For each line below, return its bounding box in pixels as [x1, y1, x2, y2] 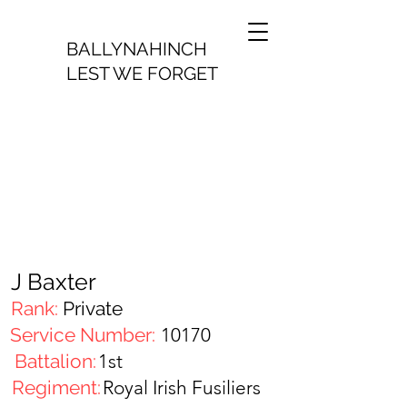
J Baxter [11, 268, 96, 295]
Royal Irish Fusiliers [103, 376, 261, 399]
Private [63, 297, 123, 320]
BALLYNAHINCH [66, 38, 207, 60]
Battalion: [10, 350, 96, 372]
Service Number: [10, 323, 155, 346]
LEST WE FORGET [66, 63, 218, 84]
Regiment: [12, 376, 101, 399]
